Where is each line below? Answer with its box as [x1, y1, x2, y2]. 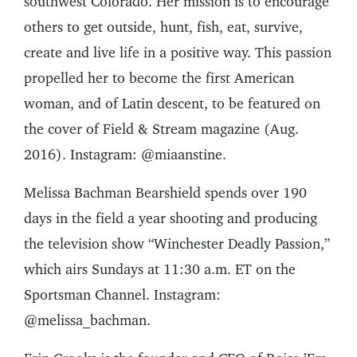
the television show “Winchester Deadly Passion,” [24, 235, 330, 253]
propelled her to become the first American [24, 69, 294, 87]
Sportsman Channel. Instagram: [24, 286, 221, 304]
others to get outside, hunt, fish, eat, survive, [24, 18, 303, 36]
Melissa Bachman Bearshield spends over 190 [24, 184, 307, 202]
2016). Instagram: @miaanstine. [24, 146, 226, 163]
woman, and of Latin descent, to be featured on [24, 95, 320, 112]
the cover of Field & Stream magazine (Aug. [24, 120, 299, 138]
